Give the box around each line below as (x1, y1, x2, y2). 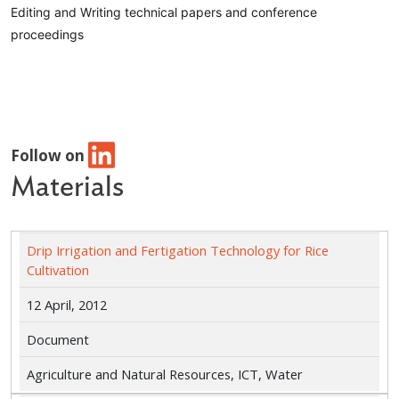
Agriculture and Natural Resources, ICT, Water (26, 365, 303, 384)
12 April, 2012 (26, 296, 107, 314)
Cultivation (26, 261, 89, 280)
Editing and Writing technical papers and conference (11, 4, 317, 20)
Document (26, 330, 89, 349)
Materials (11, 172, 124, 201)
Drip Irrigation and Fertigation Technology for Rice (26, 241, 329, 260)
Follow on (11, 144, 88, 166)
